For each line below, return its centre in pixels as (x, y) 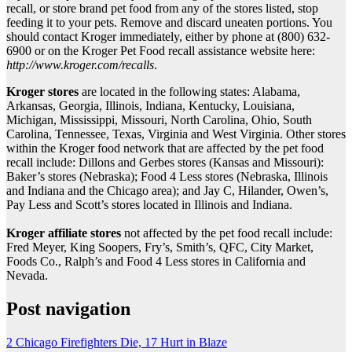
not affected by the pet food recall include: (227, 233)
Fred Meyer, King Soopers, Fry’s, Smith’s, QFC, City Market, (160, 247)
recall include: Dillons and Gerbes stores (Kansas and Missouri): (165, 162)
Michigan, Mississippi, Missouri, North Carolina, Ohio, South (159, 119)
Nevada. (27, 275)
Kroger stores (42, 91)
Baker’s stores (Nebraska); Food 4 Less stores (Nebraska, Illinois (167, 176)
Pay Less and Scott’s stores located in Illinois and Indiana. (149, 204)
